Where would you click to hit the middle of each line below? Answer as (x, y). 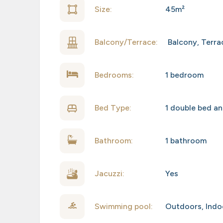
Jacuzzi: (110, 173)
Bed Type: (113, 108)
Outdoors (183, 206)
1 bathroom (186, 141)
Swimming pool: (124, 206)
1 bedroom (184, 75)
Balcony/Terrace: (126, 42)
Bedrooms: (114, 75)
